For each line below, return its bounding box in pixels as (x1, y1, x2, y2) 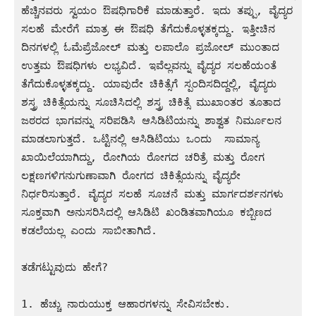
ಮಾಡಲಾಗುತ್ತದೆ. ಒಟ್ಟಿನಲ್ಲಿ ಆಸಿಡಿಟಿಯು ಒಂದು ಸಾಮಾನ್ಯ (21, 132, 259, 145)
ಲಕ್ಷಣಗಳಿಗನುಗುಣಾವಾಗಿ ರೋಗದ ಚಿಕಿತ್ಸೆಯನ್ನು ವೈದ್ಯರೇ (21, 169, 241, 182)
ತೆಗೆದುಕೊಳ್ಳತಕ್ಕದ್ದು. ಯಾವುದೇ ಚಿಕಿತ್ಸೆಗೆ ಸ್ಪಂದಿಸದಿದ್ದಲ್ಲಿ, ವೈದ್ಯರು (21, 77, 276, 90)
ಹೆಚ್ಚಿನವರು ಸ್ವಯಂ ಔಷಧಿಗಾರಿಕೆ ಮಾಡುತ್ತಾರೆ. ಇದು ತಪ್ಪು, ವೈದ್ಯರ (21, 4, 293, 17)
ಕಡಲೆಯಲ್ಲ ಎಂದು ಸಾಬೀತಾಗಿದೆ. (21, 224, 157, 237)
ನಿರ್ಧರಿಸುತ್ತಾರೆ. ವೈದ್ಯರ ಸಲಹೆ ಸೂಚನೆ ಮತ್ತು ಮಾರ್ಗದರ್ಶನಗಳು (21, 187, 284, 200)
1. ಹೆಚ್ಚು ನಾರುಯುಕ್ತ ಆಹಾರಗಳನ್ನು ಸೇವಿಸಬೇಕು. (21, 297, 231, 310)
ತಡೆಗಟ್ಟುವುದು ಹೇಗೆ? (21, 260, 108, 274)
